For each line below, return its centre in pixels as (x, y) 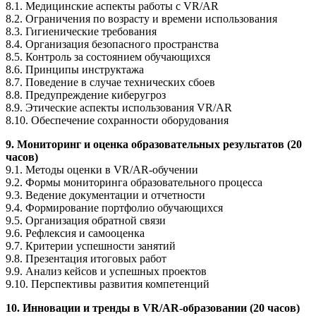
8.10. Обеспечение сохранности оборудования (117, 120)
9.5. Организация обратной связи (86, 220)
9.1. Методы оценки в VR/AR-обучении (102, 169)
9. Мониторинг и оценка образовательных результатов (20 (154, 144)
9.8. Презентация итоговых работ (86, 258)
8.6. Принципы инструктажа (75, 69)
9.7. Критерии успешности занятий (91, 245)
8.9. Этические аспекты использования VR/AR (119, 107)
